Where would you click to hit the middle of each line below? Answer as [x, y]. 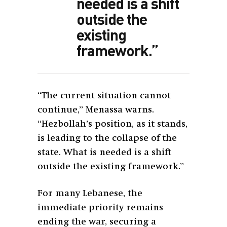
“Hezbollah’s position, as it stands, [112, 124]
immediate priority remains [100, 207]
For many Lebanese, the [90, 193]
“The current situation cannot [104, 96]
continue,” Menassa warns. [96, 110]
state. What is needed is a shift [104, 152]
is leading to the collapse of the [107, 138]
